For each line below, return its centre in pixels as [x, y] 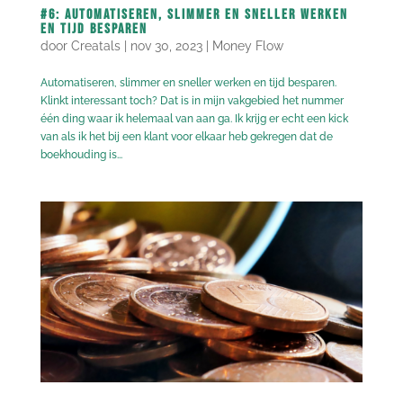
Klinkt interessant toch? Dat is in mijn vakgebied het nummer [192, 100]
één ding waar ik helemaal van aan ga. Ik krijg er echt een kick [194, 118]
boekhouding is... [81, 154]
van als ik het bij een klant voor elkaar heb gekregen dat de [186, 136]
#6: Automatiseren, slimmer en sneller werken [194, 14]
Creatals [95, 45]
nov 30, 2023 [166, 45]
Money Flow [247, 45]
